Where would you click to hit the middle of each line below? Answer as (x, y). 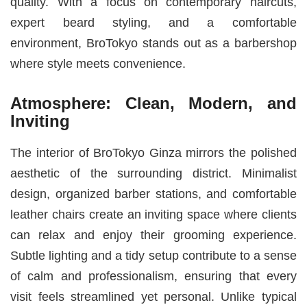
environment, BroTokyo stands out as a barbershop (153, 43)
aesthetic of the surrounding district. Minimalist (153, 173)
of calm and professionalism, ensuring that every (153, 275)
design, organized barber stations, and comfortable (153, 193)
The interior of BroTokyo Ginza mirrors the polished (153, 152)
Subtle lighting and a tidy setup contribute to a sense (153, 255)
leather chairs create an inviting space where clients (153, 214)
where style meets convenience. (98, 64)
